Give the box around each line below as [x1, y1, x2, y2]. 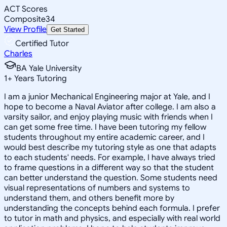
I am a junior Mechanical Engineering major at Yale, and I [4, 91, 210, 102]
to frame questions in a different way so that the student [4, 162, 214, 173]
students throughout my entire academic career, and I [4, 132, 205, 142]
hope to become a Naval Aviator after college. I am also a [4, 101, 216, 112]
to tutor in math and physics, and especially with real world [4, 213, 220, 223]
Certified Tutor [15, 38, 69, 49]
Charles [4, 48, 32, 59]
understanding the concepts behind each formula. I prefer [4, 203, 220, 213]
